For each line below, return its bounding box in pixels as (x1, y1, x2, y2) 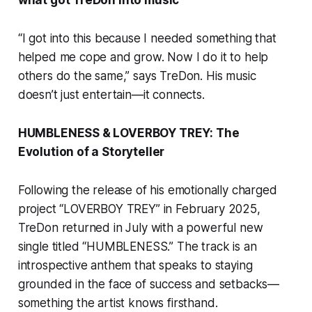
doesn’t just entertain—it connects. (17, 87, 205, 102)
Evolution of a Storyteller (17, 144, 165, 159)
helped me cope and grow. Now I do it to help (17, 49, 269, 64)
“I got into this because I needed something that (17, 31, 276, 45)
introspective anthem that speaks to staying (17, 258, 253, 272)
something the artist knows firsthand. (17, 295, 218, 310)
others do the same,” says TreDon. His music (17, 68, 256, 83)
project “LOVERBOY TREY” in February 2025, (17, 201, 260, 216)
